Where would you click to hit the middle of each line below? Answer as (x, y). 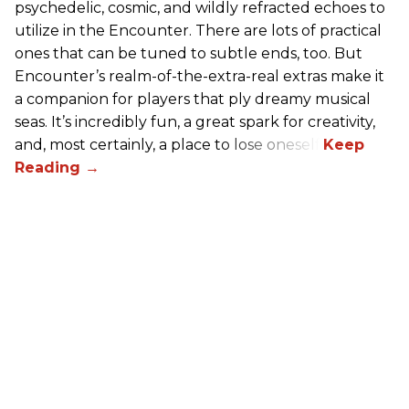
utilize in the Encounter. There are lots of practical (198, 31)
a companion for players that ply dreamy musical (193, 100)
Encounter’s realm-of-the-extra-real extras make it (199, 77)
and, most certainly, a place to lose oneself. (169, 145)
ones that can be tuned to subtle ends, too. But (189, 54)
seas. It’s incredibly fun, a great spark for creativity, (195, 122)
